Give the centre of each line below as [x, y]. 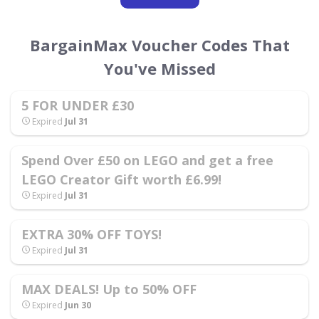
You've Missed [159, 68]
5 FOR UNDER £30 [78, 105]
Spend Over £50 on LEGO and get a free [147, 160]
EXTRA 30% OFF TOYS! [91, 234]
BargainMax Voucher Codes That [159, 45]
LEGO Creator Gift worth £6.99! [121, 179]
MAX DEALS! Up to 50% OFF [109, 289]
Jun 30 [78, 305]
